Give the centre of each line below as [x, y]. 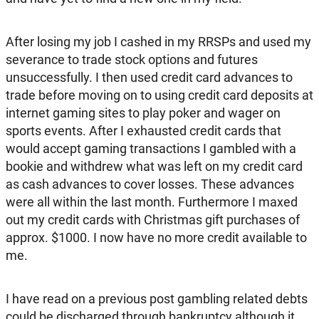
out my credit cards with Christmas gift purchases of [153, 219]
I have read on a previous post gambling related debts [157, 298]
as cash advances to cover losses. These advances [150, 184]
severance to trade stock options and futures [132, 59]
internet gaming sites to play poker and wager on [143, 113]
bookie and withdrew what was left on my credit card [154, 166]
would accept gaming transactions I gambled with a [151, 148]
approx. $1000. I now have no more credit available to [156, 237]
